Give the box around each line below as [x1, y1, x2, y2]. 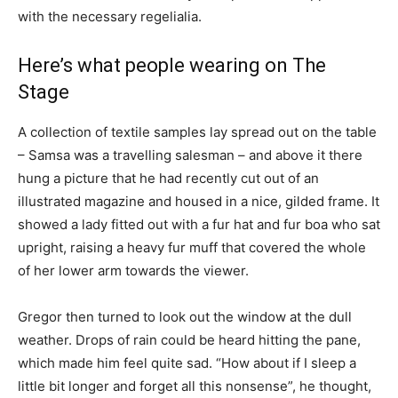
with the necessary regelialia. [18, 8, 202, 25]
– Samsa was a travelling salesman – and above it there [18, 147, 362, 163]
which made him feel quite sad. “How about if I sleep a [18, 354, 356, 371]
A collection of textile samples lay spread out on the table [18, 123, 377, 140]
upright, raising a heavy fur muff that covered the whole [18, 239, 366, 256]
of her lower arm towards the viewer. [18, 262, 249, 279]
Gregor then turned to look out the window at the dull [18, 308, 352, 325]
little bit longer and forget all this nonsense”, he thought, [18, 378, 371, 394]
